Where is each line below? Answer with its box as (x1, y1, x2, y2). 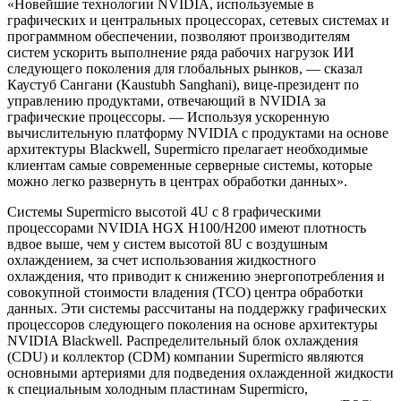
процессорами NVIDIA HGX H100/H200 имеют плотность (7, 220, 366, 236)
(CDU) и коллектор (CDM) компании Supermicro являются (7, 349, 363, 365)
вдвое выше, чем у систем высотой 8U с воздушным (7, 236, 328, 252)
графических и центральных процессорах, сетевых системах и (7, 13, 389, 29)
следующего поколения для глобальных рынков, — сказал (7, 61, 363, 77)
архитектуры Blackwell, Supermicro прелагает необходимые (7, 141, 368, 158)
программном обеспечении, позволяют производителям (7, 29, 350, 45)
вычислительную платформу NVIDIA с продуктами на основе (7, 125, 388, 141)
